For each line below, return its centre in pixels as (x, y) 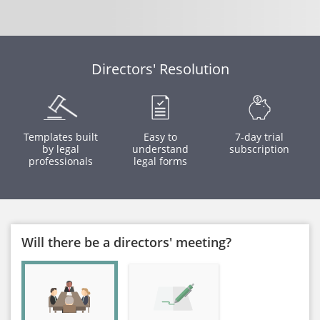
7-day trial (260, 137)
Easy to (160, 137)
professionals (60, 161)
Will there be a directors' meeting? (126, 242)
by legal (60, 149)
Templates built (60, 137)
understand (160, 149)
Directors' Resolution (160, 69)
